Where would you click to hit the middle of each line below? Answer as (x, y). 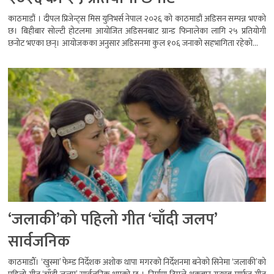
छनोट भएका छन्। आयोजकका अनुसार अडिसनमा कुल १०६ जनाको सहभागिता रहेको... (133, 43)
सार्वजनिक (39, 242)
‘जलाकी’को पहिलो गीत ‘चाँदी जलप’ (113, 220)
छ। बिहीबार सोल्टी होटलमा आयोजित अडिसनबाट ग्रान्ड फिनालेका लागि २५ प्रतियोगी (137, 31)
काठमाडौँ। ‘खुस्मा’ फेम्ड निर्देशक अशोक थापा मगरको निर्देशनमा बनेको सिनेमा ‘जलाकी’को (137, 262)
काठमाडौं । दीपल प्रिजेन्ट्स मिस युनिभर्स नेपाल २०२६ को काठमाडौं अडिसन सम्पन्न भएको (137, 19)
